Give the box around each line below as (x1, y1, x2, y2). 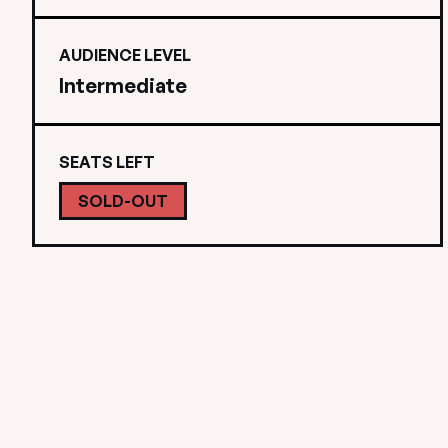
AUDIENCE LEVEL (59, 45, 191, 65)
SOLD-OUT (78, 191, 168, 211)
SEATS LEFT (59, 152, 155, 172)
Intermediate (59, 73, 187, 98)
